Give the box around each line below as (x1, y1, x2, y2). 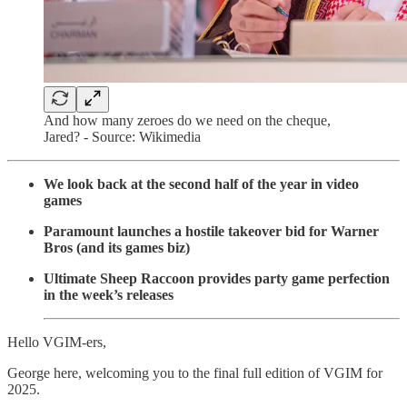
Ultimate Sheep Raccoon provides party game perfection (44, 271, 390, 287)
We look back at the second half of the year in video (44, 176, 359, 193)
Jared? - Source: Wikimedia (44, 129, 201, 145)
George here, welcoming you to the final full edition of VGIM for (7, 365, 382, 382)
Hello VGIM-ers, (7, 334, 106, 351)
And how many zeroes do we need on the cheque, (44, 113, 331, 129)
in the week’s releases (44, 287, 174, 303)
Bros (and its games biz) (44, 240, 190, 256)
